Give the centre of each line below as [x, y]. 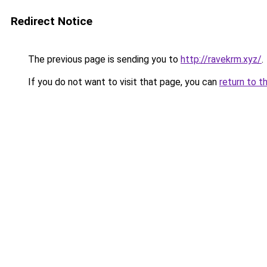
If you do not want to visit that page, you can [122, 82]
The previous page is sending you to [103, 59]
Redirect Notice [52, 21]
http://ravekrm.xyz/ [221, 59]
